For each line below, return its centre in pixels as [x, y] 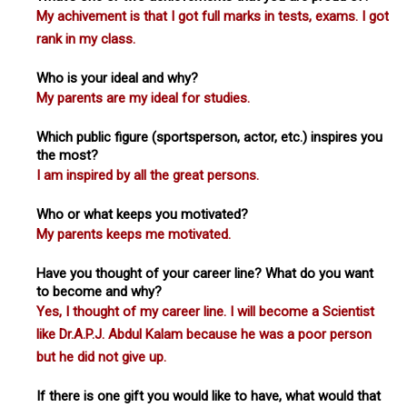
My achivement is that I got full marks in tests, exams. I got [213, 16]
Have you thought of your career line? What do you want [205, 273]
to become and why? [99, 291]
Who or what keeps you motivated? [142, 214]
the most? [67, 155]
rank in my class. [86, 39]
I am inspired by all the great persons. [148, 175]
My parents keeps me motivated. [134, 234]
